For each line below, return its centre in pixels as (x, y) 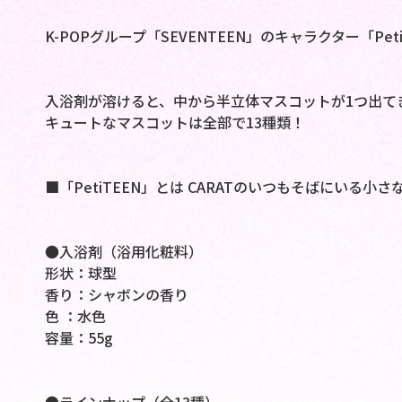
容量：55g (79, 338)
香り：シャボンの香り (116, 295)
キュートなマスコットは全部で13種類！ (175, 122)
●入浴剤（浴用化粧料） (123, 252)
